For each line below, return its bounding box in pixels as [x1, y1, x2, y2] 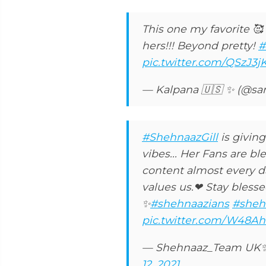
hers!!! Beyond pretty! [142, 39, 258, 52]
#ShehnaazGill [142, 131, 218, 143]
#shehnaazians [150, 197, 229, 210]
